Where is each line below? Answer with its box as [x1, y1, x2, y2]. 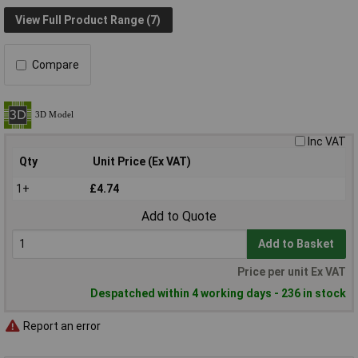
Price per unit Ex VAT [237, 265, 346, 279]
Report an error [21, 319, 101, 332]
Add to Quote [141, 209, 217, 225]
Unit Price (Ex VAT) [93, 155, 191, 169]
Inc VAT [308, 135, 346, 149]
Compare [32, 58, 79, 72]
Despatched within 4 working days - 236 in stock [90, 287, 346, 300]
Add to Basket [258, 237, 335, 251]
